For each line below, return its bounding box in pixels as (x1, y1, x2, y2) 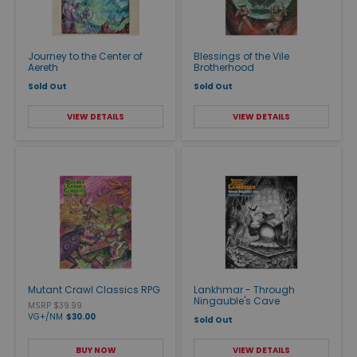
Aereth (28, 60, 58, 74)
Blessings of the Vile (194, 49, 289, 63)
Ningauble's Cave (194, 293, 280, 308)
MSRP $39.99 (28, 299, 82, 312)
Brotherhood (194, 60, 254, 74)
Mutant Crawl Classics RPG (28, 282, 160, 296)
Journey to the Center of (28, 49, 143, 63)
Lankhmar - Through (194, 282, 295, 296)
